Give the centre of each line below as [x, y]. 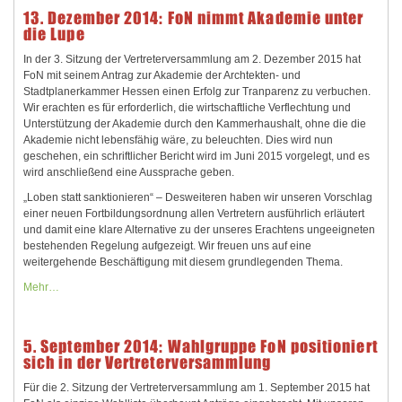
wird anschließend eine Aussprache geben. [129, 173]
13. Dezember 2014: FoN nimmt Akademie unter [194, 18]
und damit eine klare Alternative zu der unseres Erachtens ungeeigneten [199, 230]
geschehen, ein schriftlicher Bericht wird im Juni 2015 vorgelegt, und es [197, 157]
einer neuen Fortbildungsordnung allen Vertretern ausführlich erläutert [194, 214]
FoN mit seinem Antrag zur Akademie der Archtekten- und [162, 76]
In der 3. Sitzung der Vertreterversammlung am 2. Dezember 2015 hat [192, 60]
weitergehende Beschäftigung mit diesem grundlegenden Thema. [183, 262]
